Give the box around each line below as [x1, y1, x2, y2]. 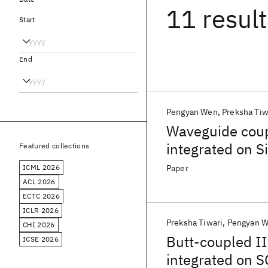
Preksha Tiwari [166, 217, 223, 228]
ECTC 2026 [23, 191, 60, 200]
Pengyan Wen [166, 106, 218, 117]
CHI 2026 [23, 220, 55, 229]
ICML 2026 [23, 163, 60, 172]
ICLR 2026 [23, 206, 59, 215]
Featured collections [19, 141, 90, 150]
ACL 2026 [23, 177, 56, 186]
